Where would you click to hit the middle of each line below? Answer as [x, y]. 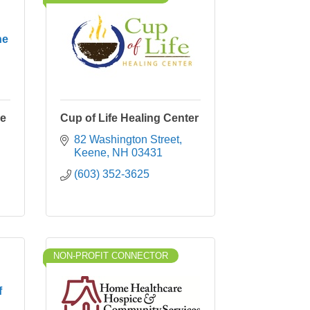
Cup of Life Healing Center [129, 118]
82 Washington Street [127, 139]
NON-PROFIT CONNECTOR [111, 256]
